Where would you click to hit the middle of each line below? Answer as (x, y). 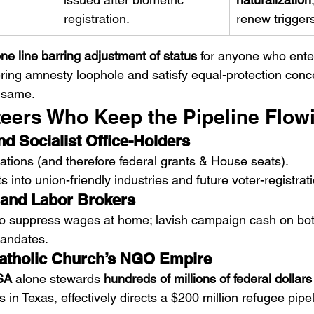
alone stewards (58, 279)
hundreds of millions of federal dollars (208, 279)
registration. (97, 19)
